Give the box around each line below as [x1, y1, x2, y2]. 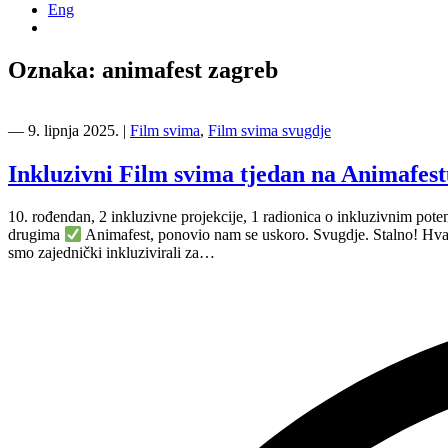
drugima [8, 226, 64, 244]
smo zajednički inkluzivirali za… [8, 244, 215, 262]
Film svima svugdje [208, 122, 331, 140]
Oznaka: [8, 57, 102, 84]
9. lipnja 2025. [28, 122, 119, 140]
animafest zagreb [102, 57, 278, 84]
